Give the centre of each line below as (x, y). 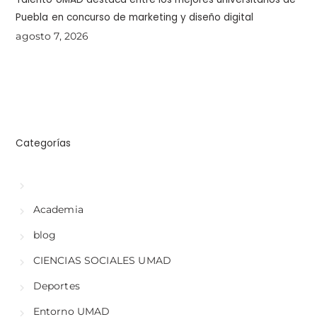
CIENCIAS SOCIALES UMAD (102, 261)
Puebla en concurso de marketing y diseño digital (135, 18)
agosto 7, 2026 (52, 36)
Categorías (44, 144)
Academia (58, 210)
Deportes (56, 286)
